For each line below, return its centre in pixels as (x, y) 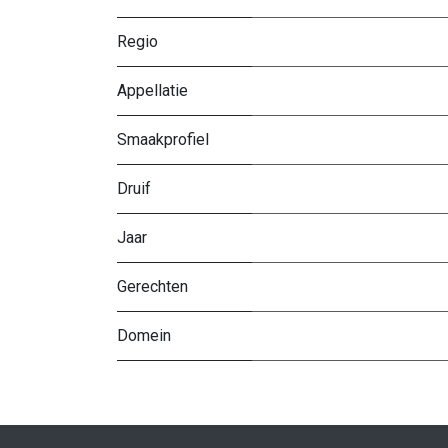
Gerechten (152, 286)
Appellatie (152, 90)
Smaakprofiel (163, 139)
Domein (144, 335)
